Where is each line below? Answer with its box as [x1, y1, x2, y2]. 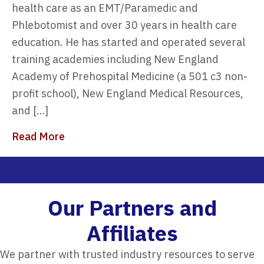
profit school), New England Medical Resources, [12, 86, 243, 100]
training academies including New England [12, 52, 219, 66]
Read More [12, 129, 65, 143]
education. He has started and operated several [12, 35, 245, 49]
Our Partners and [47, 193, 217, 222]
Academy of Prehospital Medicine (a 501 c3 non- [12, 69, 247, 83]
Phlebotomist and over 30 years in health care [12, 18, 237, 32]
